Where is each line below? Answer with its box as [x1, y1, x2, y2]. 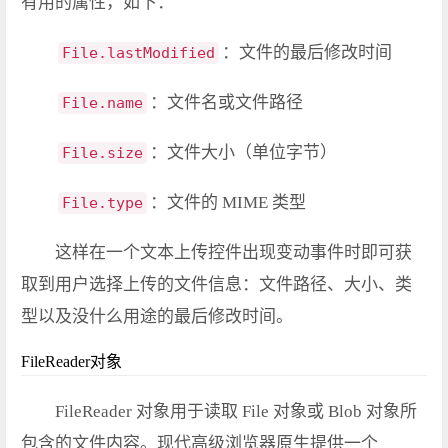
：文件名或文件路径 [150, 93, 303, 113]
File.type [62, 194, 143, 213]
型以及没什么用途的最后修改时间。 [21, 307, 293, 327]
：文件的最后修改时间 [222, 43, 392, 63]
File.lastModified [62, 44, 215, 63]
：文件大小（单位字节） [150, 143, 337, 163]
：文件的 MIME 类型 [150, 193, 306, 213]
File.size [62, 144, 143, 163]
